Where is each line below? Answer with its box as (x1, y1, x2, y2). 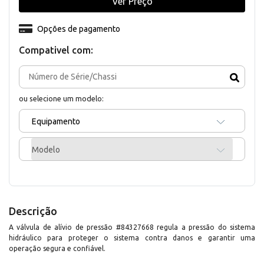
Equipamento (32, 116, 80, 126)
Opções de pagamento (37, 24, 120, 34)
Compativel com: (19, 44, 93, 55)
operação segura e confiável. (9, 244, 105, 252)
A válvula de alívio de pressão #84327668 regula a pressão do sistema (9, 223, 255, 231)
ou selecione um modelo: (19, 94, 104, 103)
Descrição (9, 204, 57, 217)
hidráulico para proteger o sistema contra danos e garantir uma (9, 233, 255, 242)
